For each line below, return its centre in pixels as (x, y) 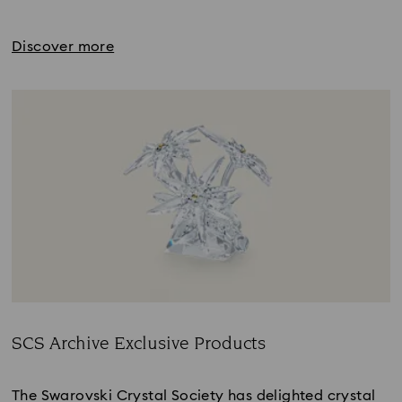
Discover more (63, 46)
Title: (27, 362)
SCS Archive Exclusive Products (139, 343)
